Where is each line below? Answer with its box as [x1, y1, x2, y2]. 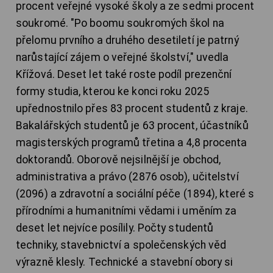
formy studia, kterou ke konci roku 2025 [16, 85, 209, 98]
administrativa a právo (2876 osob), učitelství [16, 171, 239, 183]
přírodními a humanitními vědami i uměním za [16, 205, 237, 218]
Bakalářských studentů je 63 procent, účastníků [16, 119, 249, 132]
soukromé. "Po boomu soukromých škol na [16, 17, 224, 30]
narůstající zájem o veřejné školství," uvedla [16, 51, 229, 64]
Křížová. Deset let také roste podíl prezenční [16, 68, 232, 81]
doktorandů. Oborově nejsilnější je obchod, [16, 154, 221, 166]
